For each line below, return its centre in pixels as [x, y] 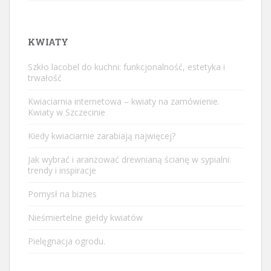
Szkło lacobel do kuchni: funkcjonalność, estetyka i [126, 67]
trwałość [45, 78]
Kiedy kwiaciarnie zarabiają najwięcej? [102, 136]
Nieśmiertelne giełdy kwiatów [85, 218]
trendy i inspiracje [62, 171]
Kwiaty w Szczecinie [67, 113]
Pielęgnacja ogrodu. [67, 241]
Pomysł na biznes [62, 194]
